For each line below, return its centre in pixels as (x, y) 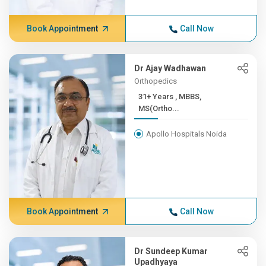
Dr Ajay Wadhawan (170, 68)
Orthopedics (156, 81)
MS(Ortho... (159, 108)
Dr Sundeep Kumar (171, 251)
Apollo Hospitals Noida (187, 134)
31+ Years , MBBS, (157, 96)
